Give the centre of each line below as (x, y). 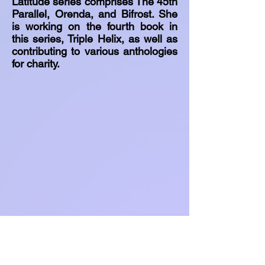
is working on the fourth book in (95, 26)
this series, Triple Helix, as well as (95, 39)
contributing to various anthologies (95, 51)
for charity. (37, 64)
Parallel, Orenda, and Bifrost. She (95, 14)
